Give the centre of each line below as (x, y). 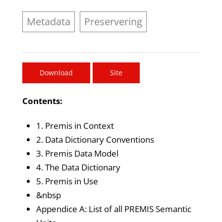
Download (56, 73)
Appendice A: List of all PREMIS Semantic (113, 209)
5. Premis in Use (67, 181)
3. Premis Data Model (77, 153)
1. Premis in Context (75, 125)
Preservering (113, 22)
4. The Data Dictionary (78, 167)
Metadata (48, 22)
